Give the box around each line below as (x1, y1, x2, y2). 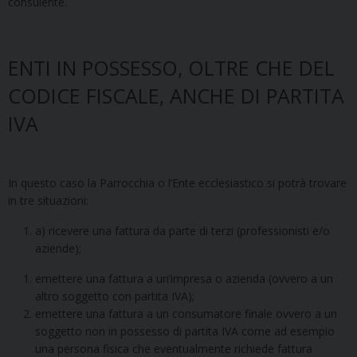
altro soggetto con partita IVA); (35, 288, 194, 304)
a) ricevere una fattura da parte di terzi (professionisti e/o (35, 222, 330, 238)
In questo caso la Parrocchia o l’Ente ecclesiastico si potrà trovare (8, 175, 347, 190)
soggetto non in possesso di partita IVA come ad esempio (35, 323, 335, 339)
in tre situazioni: (8, 192, 88, 208)
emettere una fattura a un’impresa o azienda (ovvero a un (35, 270, 333, 286)
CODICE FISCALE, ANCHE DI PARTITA (8, 81, 344, 109)
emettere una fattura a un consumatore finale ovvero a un (35, 305, 337, 321)
